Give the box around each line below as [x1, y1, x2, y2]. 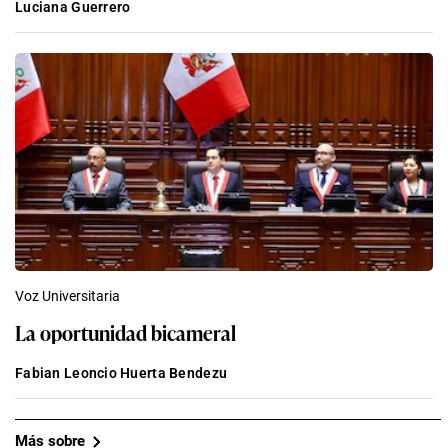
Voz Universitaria [15, 287, 120, 304]
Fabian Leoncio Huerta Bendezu [15, 364, 228, 381]
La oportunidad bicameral [15, 316, 236, 347]
